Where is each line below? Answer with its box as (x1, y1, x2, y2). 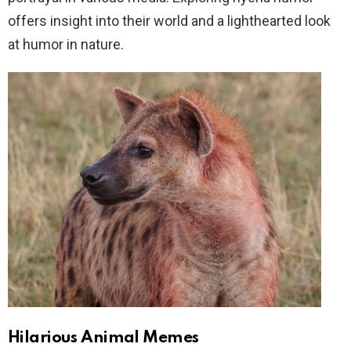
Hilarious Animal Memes (8, 329, 199, 346)
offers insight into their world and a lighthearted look (8, 12, 331, 29)
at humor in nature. (8, 35, 124, 52)
